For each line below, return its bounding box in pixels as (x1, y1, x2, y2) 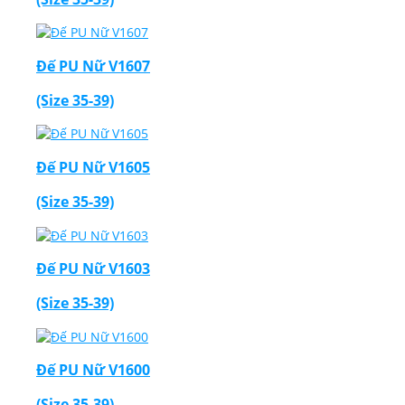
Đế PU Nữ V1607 (36, 55, 150, 76)
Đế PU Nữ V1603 (36, 258, 150, 278)
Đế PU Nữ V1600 (36, 360, 150, 380)
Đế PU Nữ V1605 (36, 156, 150, 177)
